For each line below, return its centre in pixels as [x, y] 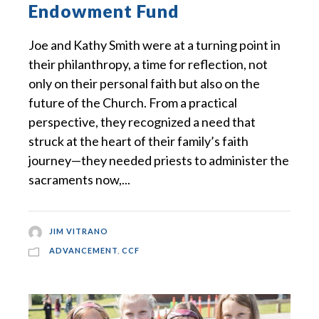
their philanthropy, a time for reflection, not [148, 64]
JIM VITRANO [78, 231]
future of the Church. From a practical [133, 103]
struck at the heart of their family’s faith [138, 141]
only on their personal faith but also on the [144, 84]
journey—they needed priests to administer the [159, 161]
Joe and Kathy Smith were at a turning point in [155, 45]
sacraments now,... [79, 180]
